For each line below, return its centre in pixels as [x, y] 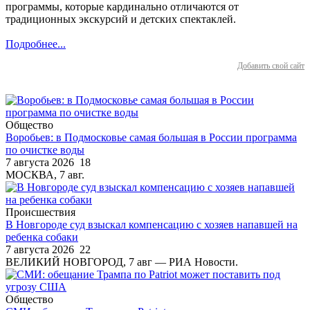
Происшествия [40, 212]
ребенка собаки [42, 237]
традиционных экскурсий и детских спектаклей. [121, 19]
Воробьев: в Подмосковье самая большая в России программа [151, 137]
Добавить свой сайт [271, 65]
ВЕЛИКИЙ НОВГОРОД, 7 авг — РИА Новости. [122, 262]
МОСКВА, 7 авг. [45, 174]
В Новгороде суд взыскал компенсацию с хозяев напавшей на [152, 224]
